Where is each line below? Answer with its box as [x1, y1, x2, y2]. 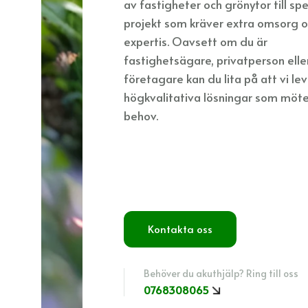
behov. [124, 107, 158, 124]
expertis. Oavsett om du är [124, 33, 267, 49]
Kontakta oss [148, 221, 212, 236]
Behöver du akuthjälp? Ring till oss [144, 267, 298, 280]
